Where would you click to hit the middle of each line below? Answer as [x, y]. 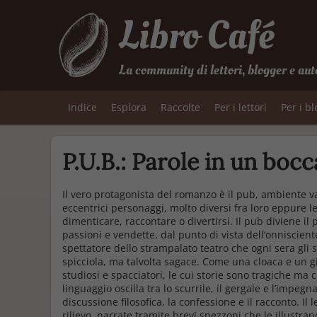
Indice [82, 107]
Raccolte [180, 107]
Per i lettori [241, 107]
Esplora [129, 107]
